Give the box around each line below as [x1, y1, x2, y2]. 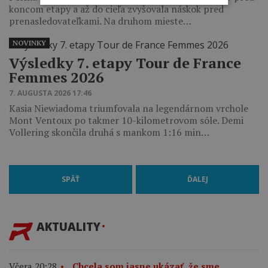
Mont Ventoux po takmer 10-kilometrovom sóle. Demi [9, 113, 243, 127]
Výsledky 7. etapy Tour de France [9, 53, 241, 72]
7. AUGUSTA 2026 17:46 [9, 87, 92, 98]
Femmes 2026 [9, 67, 104, 87]
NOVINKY [13, 38, 46, 47]
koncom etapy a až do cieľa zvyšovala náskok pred [9, 2, 224, 16]
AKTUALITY [36, 218, 100, 234]
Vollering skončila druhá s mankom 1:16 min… [9, 125, 209, 139]
